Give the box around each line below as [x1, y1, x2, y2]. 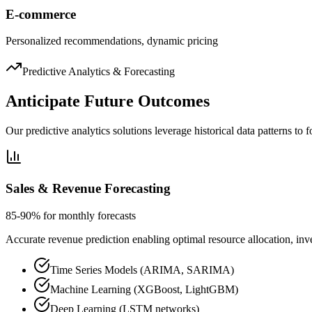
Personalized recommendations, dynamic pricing [6, 35, 218, 47]
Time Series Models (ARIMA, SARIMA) [50, 263, 234, 276]
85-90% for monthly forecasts [6, 209, 136, 221]
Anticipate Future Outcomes [6, 92, 210, 111]
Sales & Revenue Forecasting [6, 180, 171, 196]
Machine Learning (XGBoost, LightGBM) [50, 283, 238, 295]
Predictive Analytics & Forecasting [22, 65, 175, 78]
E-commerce [6, 6, 76, 22]
